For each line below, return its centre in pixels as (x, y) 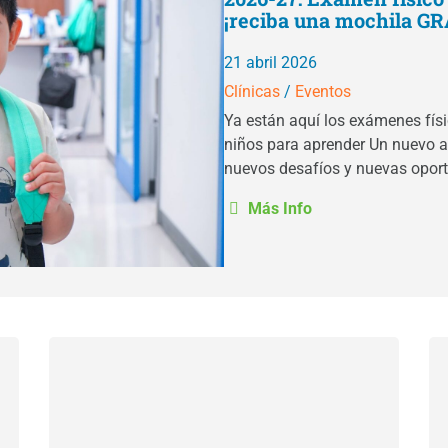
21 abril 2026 (270, 62)
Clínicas (252, 91)
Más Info (278, 208)
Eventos (323, 91)
